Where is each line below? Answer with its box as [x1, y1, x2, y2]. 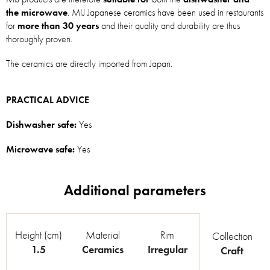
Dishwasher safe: [6, 118, 77, 131]
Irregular [147, 242, 187, 256]
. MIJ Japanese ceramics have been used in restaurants [67, 6, 263, 19]
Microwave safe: [6, 143, 75, 155]
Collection [212, 228, 253, 243]
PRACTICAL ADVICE [6, 93, 89, 106]
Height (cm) [15, 227, 62, 242]
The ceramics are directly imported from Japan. [6, 57, 172, 70]
